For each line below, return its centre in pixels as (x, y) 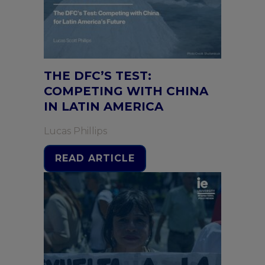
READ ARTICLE (95, 158)
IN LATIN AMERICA (104, 106)
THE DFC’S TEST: (98, 76)
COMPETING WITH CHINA (126, 91)
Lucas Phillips (75, 131)
